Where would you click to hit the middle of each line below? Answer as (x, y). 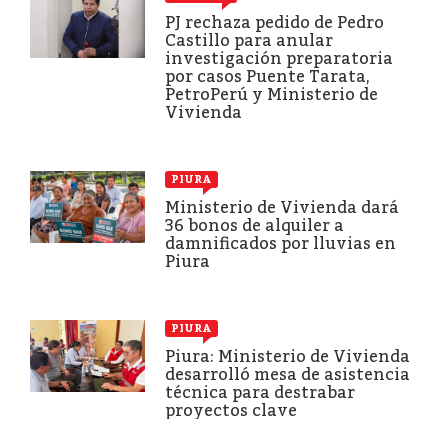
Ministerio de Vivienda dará (282, 207)
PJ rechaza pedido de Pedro (274, 22)
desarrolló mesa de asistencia (287, 374)
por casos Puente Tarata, (267, 76)
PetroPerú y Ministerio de (271, 94)
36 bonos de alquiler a (254, 225)
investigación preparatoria (279, 58)
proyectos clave (231, 410)
